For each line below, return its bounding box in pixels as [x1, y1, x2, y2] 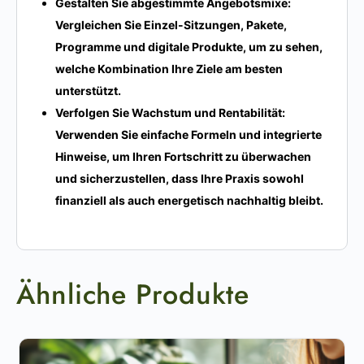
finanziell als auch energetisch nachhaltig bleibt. [55, 193, 323, 207]
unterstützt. [55, 83, 121, 97]
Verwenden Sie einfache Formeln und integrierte [55, 127, 322, 141]
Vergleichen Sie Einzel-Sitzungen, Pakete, [55, 17, 287, 32]
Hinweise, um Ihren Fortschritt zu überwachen [55, 149, 311, 163]
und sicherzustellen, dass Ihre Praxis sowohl [55, 171, 304, 185]
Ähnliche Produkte [16, 274, 250, 314]
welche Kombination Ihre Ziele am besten [55, 61, 283, 76]
